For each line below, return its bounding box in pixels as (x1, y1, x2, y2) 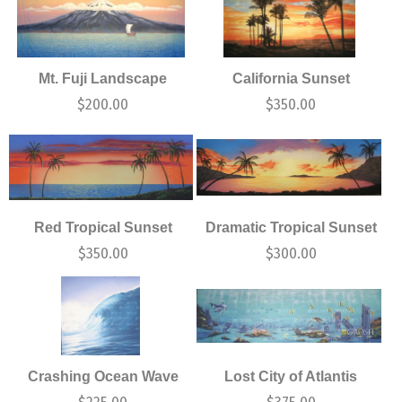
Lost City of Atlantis (224, 368, 358, 384)
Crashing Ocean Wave (27, 368, 179, 384)
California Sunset (232, 70, 350, 86)
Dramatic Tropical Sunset (205, 219, 377, 235)
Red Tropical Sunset (33, 219, 172, 235)
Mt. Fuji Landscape (39, 70, 168, 86)
